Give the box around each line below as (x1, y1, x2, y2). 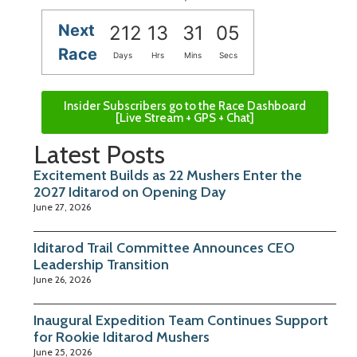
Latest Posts (33, 138, 165, 170)
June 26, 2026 (33, 273, 91, 285)
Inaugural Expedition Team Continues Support (33, 311, 328, 329)
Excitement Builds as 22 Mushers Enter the (33, 166, 302, 184)
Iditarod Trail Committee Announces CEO (33, 238, 295, 257)
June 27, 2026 (33, 200, 91, 213)
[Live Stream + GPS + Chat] (116, 110, 254, 125)
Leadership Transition (33, 255, 169, 273)
